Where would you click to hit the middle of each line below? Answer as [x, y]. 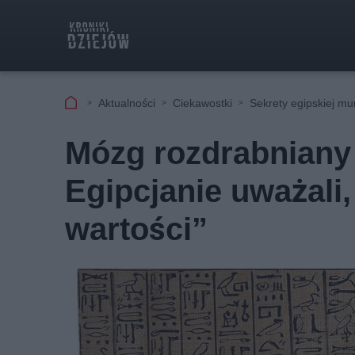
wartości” [136, 229]
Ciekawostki [202, 103]
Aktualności [127, 103]
